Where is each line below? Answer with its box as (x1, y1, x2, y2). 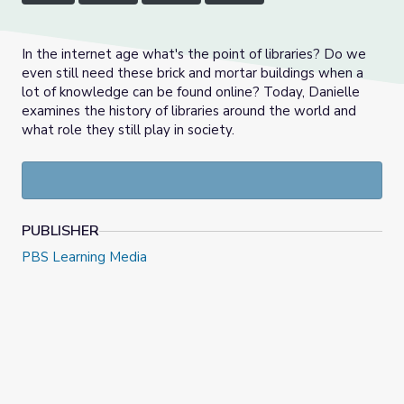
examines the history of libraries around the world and (22, 102, 356, 121)
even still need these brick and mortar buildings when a (22, 64, 363, 83)
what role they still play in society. (22, 121, 234, 140)
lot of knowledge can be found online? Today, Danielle (22, 83, 360, 102)
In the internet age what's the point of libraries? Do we (22, 45, 366, 64)
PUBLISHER (22, 221, 99, 242)
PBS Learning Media (22, 248, 147, 267)
